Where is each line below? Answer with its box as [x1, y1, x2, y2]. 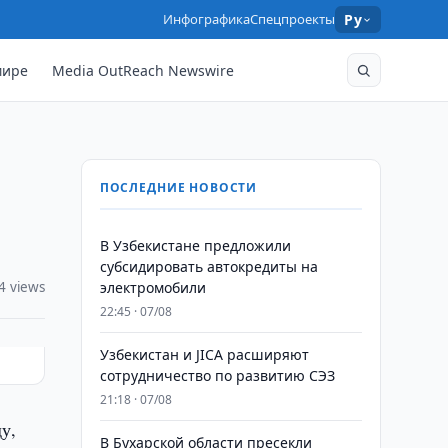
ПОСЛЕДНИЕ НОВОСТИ [99, 179, 258, 196]
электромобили [99, 278, 206, 297]
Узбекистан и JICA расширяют [99, 345, 309, 364]
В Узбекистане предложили [99, 236, 291, 255]
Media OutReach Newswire [52, 60, 235, 80]
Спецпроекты [250, 10, 336, 28]
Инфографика [163, 10, 251, 28]
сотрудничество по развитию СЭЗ [99, 366, 335, 385]
